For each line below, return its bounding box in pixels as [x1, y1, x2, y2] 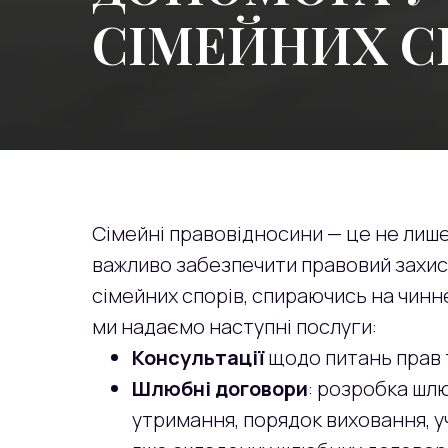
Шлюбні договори [132, 375, 308, 402]
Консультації [132, 344, 268, 371]
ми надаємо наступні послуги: [92, 313, 377, 340]
